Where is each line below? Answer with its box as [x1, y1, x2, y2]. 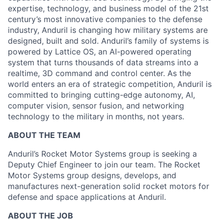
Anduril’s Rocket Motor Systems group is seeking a [8, 149, 197, 159]
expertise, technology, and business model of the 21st [8, 3, 209, 13]
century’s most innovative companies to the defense [8, 14, 202, 24]
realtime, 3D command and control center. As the [8, 68, 191, 78]
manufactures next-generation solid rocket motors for [8, 181, 209, 191]
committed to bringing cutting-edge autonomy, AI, [8, 90, 195, 100]
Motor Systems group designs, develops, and [8, 170, 176, 180]
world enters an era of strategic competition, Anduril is [8, 79, 212, 89]
